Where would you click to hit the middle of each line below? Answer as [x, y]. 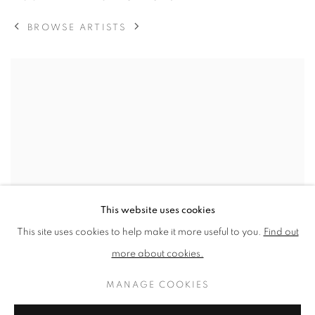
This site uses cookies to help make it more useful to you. [140, 232]
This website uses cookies [157, 210]
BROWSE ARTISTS [77, 27]
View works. [38, 69]
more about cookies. [157, 254]
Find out [281, 232]
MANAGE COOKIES [157, 285]
